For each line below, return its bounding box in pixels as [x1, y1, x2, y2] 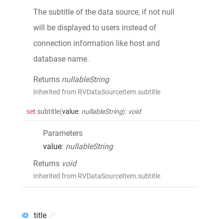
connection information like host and [33, 38, 160, 48]
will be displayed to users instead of [33, 22, 156, 32]
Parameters [43, 128, 83, 138]
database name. [33, 54, 89, 64]
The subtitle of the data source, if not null [33, 7, 175, 17]
